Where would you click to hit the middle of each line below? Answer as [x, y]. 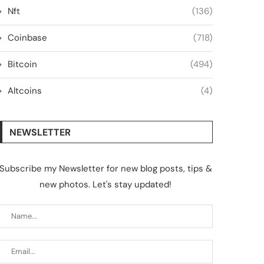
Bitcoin [22, 64]
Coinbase [27, 37]
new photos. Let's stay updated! [106, 184]
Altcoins [24, 90]
